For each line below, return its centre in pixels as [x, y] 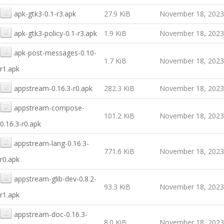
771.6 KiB [119, 151]
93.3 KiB [117, 187]
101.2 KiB [119, 116]
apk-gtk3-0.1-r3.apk [45, 14]
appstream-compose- [49, 108]
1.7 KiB [115, 61]
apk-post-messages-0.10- [55, 53]
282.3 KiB [119, 88]
